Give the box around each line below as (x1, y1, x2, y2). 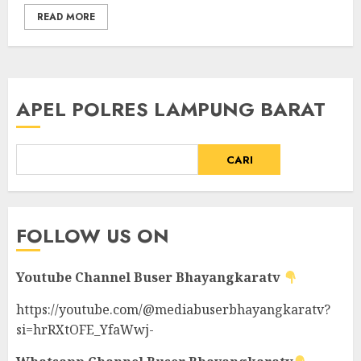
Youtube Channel (16, 268, 131, 286)
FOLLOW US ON (16, 222, 169, 250)
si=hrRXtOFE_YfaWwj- (16, 321, 154, 338)
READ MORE (37, 10, 95, 24)
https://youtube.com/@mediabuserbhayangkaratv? (16, 301, 330, 318)
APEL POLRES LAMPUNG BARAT (16, 95, 326, 123)
